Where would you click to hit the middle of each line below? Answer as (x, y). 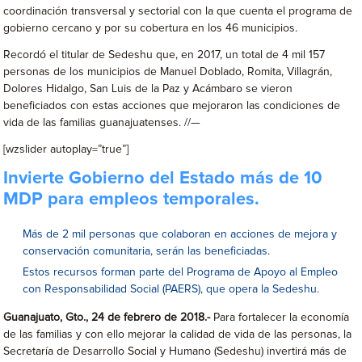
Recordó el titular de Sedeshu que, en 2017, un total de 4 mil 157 (164, 55)
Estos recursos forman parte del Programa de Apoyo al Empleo (181, 272)
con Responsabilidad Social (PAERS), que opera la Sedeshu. (171, 289)
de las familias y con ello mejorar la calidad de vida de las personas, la (178, 335)
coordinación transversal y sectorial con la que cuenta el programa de (178, 11)
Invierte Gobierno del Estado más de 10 (163, 179)
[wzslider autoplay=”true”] (66, 149)
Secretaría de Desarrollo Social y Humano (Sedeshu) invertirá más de (175, 351)
